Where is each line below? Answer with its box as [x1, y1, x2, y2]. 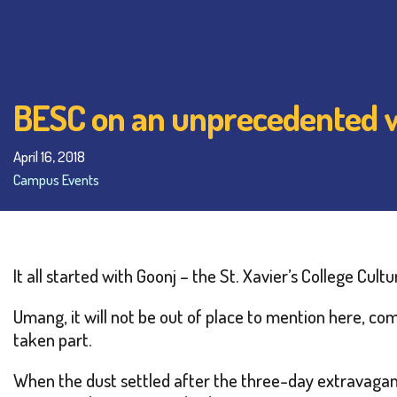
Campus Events [13, 170, 99, 189]
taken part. [13, 327, 92, 351]
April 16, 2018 [13, 147, 85, 166]
